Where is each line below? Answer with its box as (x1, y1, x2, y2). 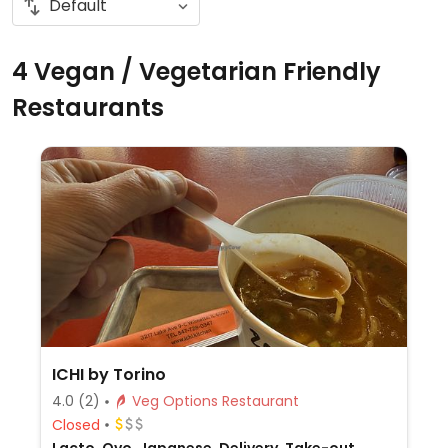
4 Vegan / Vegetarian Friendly (12, 55, 381, 88)
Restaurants (12, 91, 164, 124)
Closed (51, 414, 100, 435)
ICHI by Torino (51, 363, 166, 386)
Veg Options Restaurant (221, 391, 299, 411)
